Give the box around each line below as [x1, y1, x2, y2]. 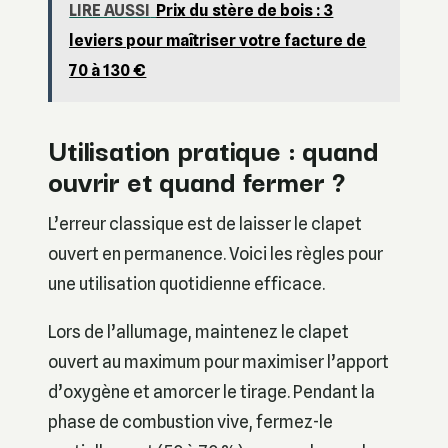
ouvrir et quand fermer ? [48, 159, 346, 202]
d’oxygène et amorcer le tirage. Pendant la [48, 380, 375, 402]
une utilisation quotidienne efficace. [48, 273, 325, 295]
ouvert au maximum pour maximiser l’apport [48, 350, 389, 372]
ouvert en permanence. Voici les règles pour [48, 243, 383, 265]
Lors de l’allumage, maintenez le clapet [48, 320, 349, 342]
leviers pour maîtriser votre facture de [69, 31, 367, 50]
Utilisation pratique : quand [48, 128, 379, 171]
